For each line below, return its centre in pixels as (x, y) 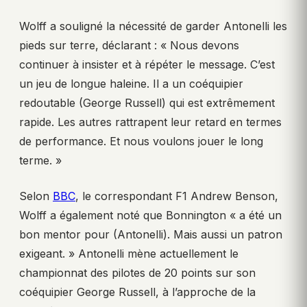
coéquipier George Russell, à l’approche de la (137, 292)
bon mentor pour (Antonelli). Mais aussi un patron (151, 235)
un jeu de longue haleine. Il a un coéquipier (131, 84)
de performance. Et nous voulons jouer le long (141, 142)
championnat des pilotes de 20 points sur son (137, 273)
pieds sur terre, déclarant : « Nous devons (129, 46)
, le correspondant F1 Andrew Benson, (177, 196)
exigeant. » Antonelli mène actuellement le (129, 254)
